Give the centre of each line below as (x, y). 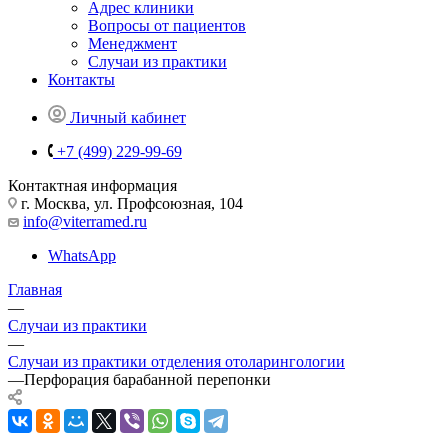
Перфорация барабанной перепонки (147, 379)
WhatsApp (82, 255)
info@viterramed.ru (85, 221)
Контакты (81, 79)
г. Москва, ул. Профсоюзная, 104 (130, 203)
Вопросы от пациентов (167, 25)
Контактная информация (92, 185)
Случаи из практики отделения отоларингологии (176, 361)
